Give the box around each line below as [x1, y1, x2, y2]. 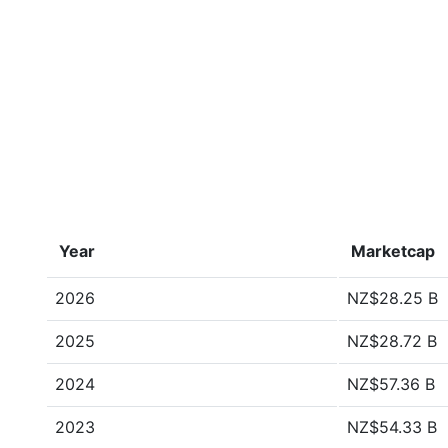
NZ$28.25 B [347, 288, 438, 308]
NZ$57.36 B [347, 374, 435, 394]
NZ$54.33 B [347, 417, 437, 437]
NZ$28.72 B [347, 331, 437, 351]
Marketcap [351, 241, 435, 261]
